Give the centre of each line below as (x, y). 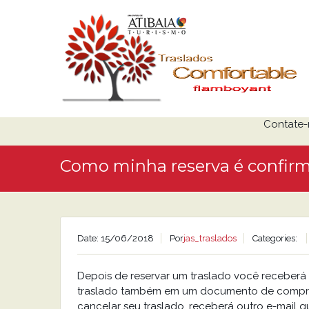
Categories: (276, 238)
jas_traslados (210, 238)
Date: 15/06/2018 (116, 238)
